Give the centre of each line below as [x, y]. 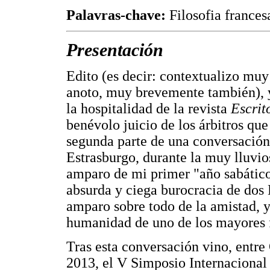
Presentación [115, 50]
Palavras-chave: [118, 15]
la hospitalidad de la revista [149, 109]
